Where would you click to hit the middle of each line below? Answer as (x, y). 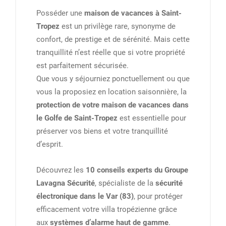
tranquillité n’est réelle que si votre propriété (111, 53)
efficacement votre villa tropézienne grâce (107, 210)
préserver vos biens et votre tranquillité (102, 131)
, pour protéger (158, 196)
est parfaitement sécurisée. (82, 66)
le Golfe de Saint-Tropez (77, 118)
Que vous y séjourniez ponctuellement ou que (113, 79)
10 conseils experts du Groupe (137, 170)
